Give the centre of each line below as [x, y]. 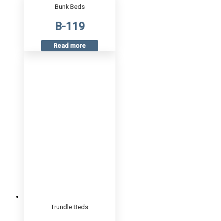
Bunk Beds [70, 7]
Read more [70, 46]
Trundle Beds [70, 207]
